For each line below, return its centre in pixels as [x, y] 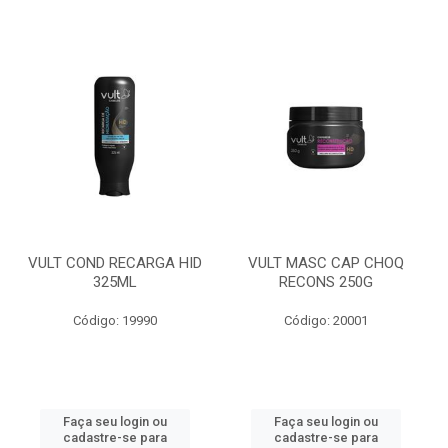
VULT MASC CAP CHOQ [325, 263]
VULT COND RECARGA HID [114, 263]
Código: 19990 [114, 320]
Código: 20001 [325, 320]
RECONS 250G [325, 282]
